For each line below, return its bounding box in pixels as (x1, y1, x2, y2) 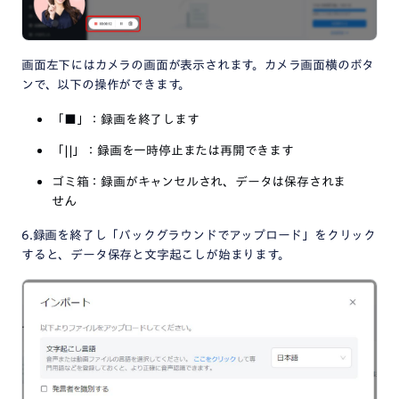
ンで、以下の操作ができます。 (21, 78, 191, 92)
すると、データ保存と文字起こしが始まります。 (21, 248, 290, 262)
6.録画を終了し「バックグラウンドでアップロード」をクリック (21, 229, 376, 242)
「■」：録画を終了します (52, 113, 199, 126)
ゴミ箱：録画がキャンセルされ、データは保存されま (52, 175, 346, 189)
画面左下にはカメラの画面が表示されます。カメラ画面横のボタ (21, 59, 375, 72)
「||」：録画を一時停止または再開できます (52, 144, 294, 158)
